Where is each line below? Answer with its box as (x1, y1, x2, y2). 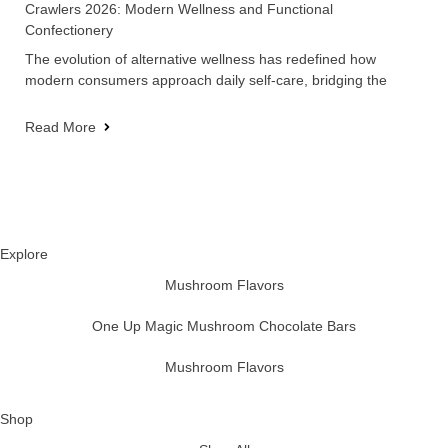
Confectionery (25, 21, 113, 38)
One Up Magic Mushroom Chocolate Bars (92, 317, 356, 334)
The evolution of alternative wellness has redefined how (25, 50, 376, 67)
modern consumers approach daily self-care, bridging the (25, 71, 387, 88)
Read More (25, 118, 96, 135)
